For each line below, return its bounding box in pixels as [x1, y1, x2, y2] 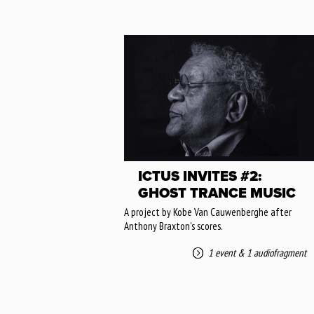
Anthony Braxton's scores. [124, 219, 223, 233]
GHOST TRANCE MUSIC [138, 185, 296, 202]
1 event [208, 246, 235, 259]
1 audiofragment [247, 246, 306, 259]
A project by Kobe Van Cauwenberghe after [124, 205, 292, 219]
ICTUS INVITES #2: [138, 168, 261, 185]
